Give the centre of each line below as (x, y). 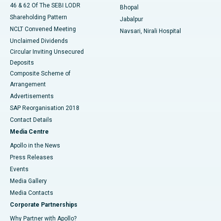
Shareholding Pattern (38, 18)
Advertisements (32, 96)
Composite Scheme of (40, 74)
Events (19, 169)
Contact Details (31, 120)
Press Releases (32, 158)
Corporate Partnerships (44, 205)
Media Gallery (28, 181)
